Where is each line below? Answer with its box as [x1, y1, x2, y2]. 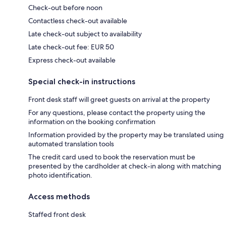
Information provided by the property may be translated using [28, 130, 224, 140]
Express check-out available [28, 55, 116, 65]
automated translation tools [28, 139, 114, 149]
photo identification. [28, 171, 92, 180]
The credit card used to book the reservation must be [28, 152, 195, 162]
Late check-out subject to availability [28, 29, 142, 39]
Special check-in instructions [28, 77, 135, 87]
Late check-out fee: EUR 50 [28, 42, 114, 52]
